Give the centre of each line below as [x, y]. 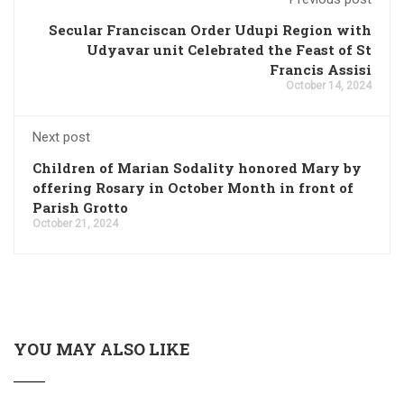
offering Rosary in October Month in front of [193, 188]
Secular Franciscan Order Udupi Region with [210, 30]
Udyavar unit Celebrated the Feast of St [229, 50]
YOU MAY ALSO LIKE [102, 349]
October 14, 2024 [329, 86]
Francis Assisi [321, 70]
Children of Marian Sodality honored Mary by [197, 168]
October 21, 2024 [75, 224]
